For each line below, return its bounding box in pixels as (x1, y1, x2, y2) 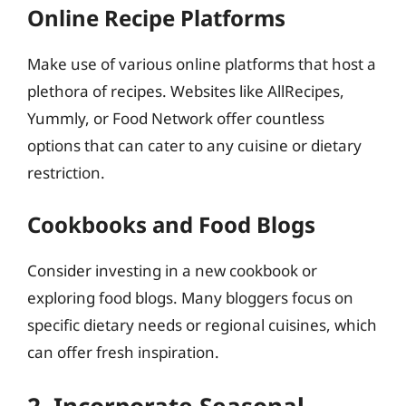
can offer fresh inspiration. (27, 342, 219, 362)
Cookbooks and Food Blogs (27, 209, 315, 239)
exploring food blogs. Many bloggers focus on (27, 287, 353, 308)
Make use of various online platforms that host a (27, 53, 376, 74)
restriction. (27, 161, 105, 183)
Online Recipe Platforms (27, 2, 285, 33)
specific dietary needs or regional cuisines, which (27, 314, 377, 335)
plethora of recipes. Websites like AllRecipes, (27, 80, 344, 101)
